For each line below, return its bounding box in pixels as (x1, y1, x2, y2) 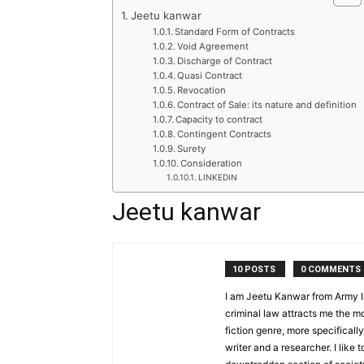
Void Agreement (177, 41, 249, 52)
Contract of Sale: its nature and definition (177, 99, 357, 110)
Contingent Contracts (177, 128, 272, 140)
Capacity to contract (175, 114, 263, 125)
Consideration (180, 158, 243, 169)
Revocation (177, 84, 227, 96)
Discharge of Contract (177, 55, 273, 67)
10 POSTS (232, 264, 278, 275)
